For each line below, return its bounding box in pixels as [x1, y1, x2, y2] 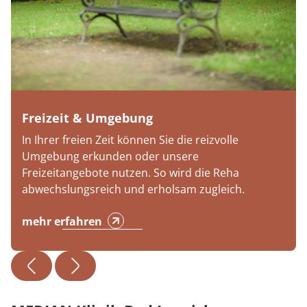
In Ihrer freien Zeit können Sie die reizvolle [22, 132, 238, 148]
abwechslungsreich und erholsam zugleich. [22, 182, 245, 197]
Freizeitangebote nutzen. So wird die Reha [22, 165, 239, 181]
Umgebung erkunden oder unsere [22, 149, 199, 164]
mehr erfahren [22, 214, 102, 230]
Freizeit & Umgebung [22, 110, 153, 127]
